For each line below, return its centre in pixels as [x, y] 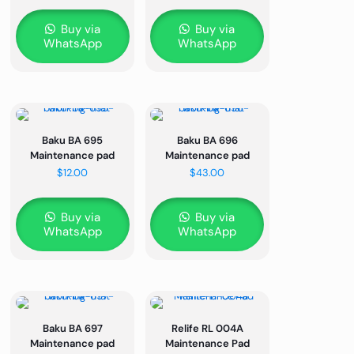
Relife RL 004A [207, 328]
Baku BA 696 [207, 140]
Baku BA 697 [72, 328]
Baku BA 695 [73, 140]
